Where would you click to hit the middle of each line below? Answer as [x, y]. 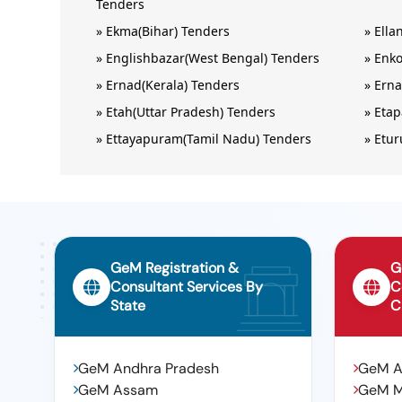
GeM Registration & [175, 268]
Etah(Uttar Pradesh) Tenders [191, 112]
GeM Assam [118, 390]
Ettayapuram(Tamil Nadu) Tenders [209, 139]
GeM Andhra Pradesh [149, 368]
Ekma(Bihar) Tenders [168, 31]
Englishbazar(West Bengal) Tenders [213, 58]
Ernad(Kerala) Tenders [173, 85]
